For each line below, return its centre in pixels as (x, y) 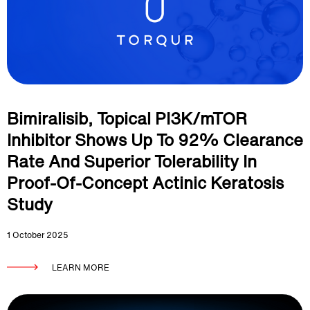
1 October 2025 (38, 235)
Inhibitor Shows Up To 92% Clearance (155, 140)
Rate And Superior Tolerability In (132, 161)
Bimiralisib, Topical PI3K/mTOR (127, 118)
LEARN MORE (81, 267)
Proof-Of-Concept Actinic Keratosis (145, 183)
